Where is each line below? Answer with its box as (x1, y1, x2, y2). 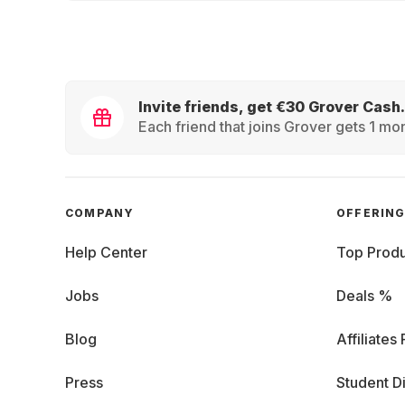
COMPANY (65, 206, 135, 220)
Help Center (65, 243, 147, 261)
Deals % (336, 287, 392, 305)
